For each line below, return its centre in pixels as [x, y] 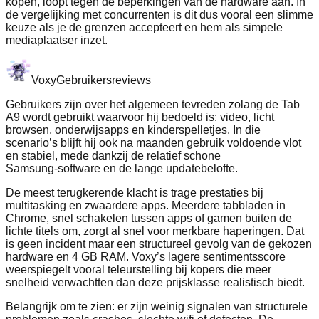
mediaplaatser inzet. [57, 41]
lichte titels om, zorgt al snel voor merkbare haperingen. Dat [155, 231]
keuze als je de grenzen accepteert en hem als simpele [144, 28]
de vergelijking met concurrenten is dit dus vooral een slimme [159, 15]
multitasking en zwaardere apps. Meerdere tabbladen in [146, 206]
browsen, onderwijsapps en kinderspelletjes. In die [133, 130]
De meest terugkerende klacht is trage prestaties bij [135, 193]
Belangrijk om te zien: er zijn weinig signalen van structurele [157, 307]
